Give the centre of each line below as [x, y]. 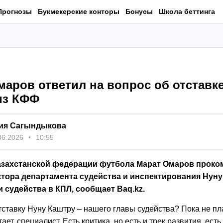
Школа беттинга [187, 11]
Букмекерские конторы [79, 11]
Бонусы [139, 11]
